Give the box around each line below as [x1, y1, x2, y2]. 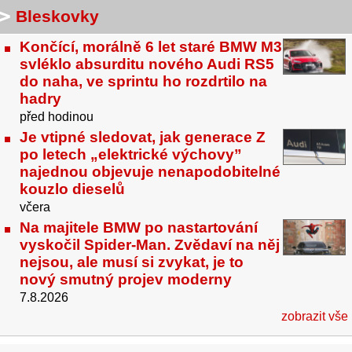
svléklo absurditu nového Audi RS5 [20, 56, 274, 73]
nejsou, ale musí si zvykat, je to [20, 253, 244, 270]
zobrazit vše [281, 309, 348, 323]
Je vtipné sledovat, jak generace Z [20, 129, 266, 146]
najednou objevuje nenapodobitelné [20, 163, 280, 181]
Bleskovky [16, 7, 99, 26]
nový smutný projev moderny [20, 270, 232, 288]
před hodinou [20, 110, 93, 124]
